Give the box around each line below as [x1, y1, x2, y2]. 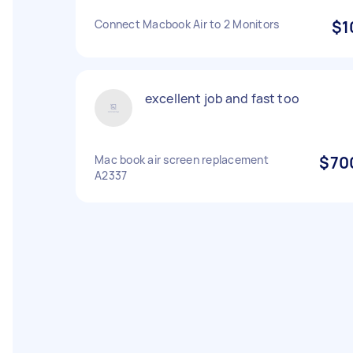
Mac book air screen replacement [95, 152, 269, 167]
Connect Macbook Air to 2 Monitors [95, 17, 280, 32]
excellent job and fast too [145, 90, 299, 107]
